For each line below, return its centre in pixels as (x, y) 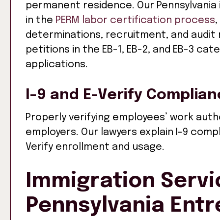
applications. (57, 65)
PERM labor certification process (135, 20)
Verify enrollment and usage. (95, 147)
